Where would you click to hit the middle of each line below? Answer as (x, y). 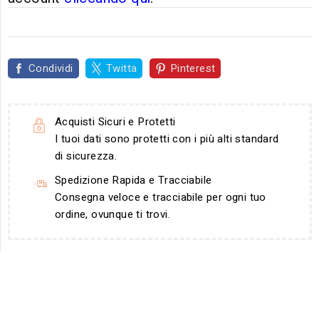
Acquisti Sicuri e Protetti (115, 122)
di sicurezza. (86, 156)
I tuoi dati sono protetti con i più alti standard (167, 139)
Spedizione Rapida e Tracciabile (134, 180)
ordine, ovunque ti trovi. (113, 214)
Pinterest (193, 68)
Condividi (51, 68)
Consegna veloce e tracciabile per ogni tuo (161, 197)
